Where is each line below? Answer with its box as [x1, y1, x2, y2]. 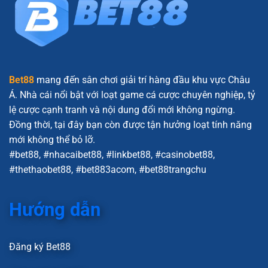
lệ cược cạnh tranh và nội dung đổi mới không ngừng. [9, 104, 235, 115]
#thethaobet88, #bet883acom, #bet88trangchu [9, 164, 206, 175]
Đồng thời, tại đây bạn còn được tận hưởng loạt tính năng [9, 119, 252, 130]
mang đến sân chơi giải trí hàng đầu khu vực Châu [34, 74, 250, 86]
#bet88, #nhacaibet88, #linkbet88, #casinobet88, [9, 149, 215, 160]
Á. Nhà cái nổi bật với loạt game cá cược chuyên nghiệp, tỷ [9, 89, 255, 100]
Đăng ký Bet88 [9, 240, 71, 252]
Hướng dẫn [9, 199, 100, 221]
